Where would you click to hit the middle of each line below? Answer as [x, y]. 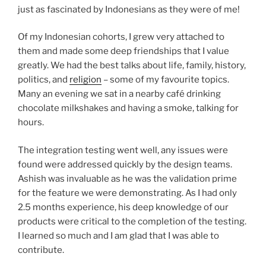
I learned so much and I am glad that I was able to [118, 235]
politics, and [44, 80]
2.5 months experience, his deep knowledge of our [123, 207]
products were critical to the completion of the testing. [132, 221]
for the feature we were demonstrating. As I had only [127, 193]
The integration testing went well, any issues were [123, 150]
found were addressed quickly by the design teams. [125, 164]
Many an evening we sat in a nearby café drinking [119, 94]
